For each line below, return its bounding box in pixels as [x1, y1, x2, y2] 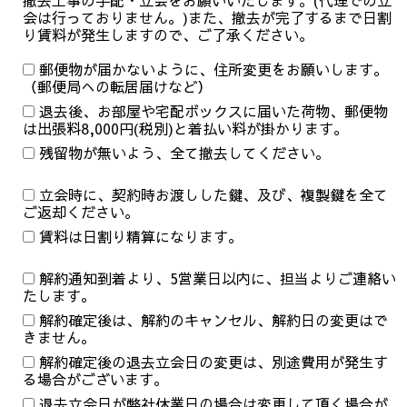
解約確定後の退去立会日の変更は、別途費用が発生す [38, 352, 388, 372]
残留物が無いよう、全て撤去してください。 [38, 143, 330, 164]
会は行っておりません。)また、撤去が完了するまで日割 [22, 7, 392, 28]
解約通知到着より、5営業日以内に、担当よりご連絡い [38, 268, 396, 289]
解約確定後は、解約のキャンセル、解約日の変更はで [38, 310, 388, 331]
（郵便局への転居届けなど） [22, 76, 212, 97]
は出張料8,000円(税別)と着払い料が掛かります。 [22, 118, 348, 139]
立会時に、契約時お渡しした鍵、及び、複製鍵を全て [38, 184, 388, 205]
